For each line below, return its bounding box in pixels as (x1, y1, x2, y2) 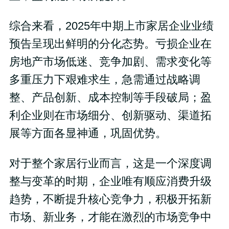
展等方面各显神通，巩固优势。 (9, 127, 167, 140)
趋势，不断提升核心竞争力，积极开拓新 (9, 193, 212, 206)
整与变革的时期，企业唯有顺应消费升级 (9, 175, 212, 188)
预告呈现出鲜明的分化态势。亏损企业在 (9, 38, 212, 51)
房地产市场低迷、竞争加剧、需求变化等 (9, 56, 212, 68)
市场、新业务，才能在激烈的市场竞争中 (9, 211, 212, 224)
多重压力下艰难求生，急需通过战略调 (9, 74, 200, 86)
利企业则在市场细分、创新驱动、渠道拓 (9, 109, 212, 122)
